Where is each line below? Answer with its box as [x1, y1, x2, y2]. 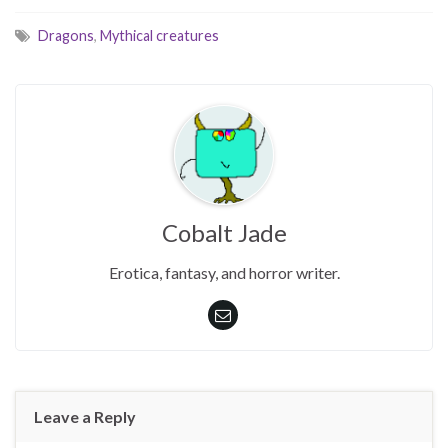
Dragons [38, 27, 94, 45]
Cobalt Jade [161, 218, 287, 248]
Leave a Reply [34, 407, 136, 427]
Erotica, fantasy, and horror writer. [108, 263, 340, 283]
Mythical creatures [100, 27, 219, 45]
